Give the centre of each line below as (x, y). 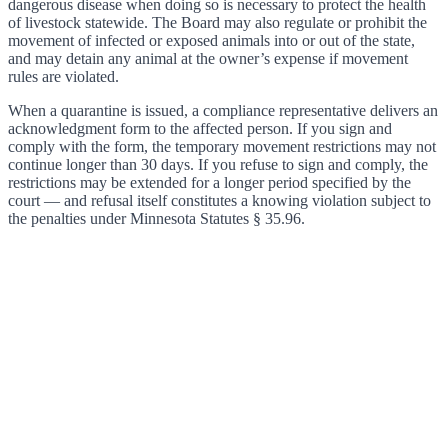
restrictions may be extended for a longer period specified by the (209, 182)
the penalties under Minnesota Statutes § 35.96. (156, 218)
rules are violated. (63, 76)
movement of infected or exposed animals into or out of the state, (211, 40)
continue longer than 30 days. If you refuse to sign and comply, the (218, 164)
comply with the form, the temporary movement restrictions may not (222, 146)
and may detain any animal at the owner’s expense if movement (208, 58)
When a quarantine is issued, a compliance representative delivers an (223, 110)
